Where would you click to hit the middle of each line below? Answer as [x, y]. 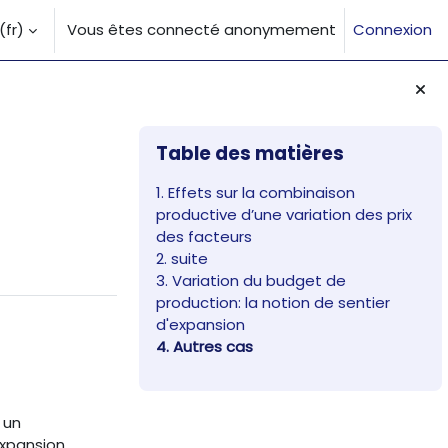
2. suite [182, 259]
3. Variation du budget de [251, 281]
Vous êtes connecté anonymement [201, 29]
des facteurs [204, 237]
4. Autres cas [205, 347]
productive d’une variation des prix [284, 215]
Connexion [392, 29]
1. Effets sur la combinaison [256, 193]
